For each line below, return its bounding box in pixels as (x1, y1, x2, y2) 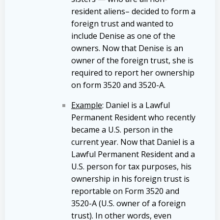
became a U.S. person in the (71, 124, 173, 135)
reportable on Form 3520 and (71, 185, 179, 196)
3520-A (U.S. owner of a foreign (71, 197, 186, 209)
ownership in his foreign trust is (71, 173, 190, 184)
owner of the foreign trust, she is (71, 55, 193, 66)
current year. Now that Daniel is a (71, 136, 194, 147)
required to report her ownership (71, 67, 194, 78)
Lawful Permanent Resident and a (71, 148, 195, 160)
